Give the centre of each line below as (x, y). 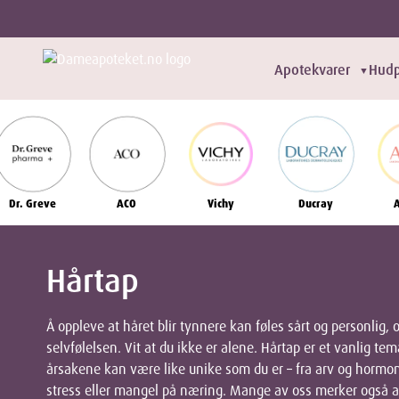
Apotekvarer (312, 70)
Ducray (315, 204)
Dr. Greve (32, 204)
